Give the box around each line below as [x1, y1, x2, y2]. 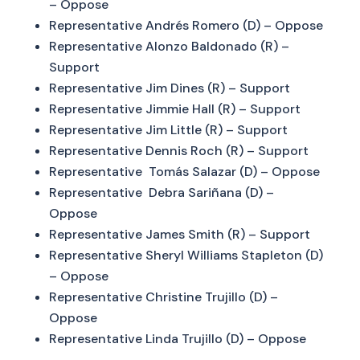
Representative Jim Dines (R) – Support [48, 80, 290, 97]
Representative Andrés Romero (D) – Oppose [48, 17, 323, 35]
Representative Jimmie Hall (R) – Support [48, 100, 301, 118]
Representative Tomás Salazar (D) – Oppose [48, 163, 320, 181]
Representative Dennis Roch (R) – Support [48, 142, 309, 160]
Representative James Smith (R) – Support [48, 226, 310, 243]
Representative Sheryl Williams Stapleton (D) [48, 247, 323, 264]
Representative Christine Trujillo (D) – [48, 288, 278, 306]
